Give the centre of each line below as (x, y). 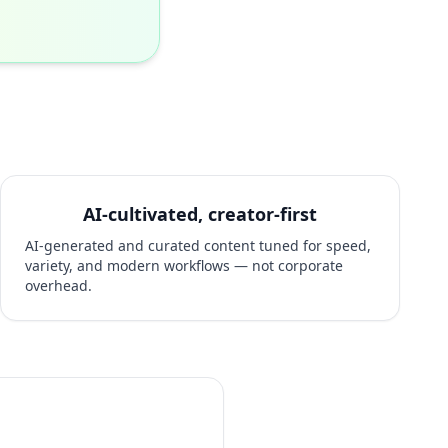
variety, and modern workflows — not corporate (184, 266)
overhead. (58, 286)
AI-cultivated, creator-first (200, 214)
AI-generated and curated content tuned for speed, (198, 246)
